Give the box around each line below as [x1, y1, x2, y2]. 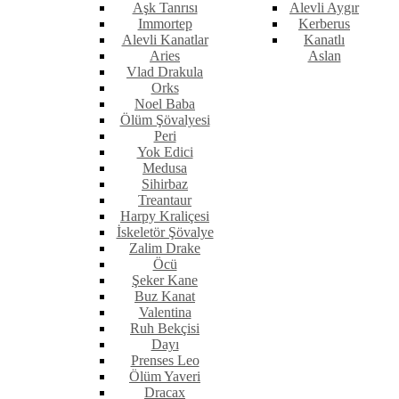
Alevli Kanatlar [121, 32, 208, 48]
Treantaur [138, 192, 191, 208]
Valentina [138, 305, 191, 321]
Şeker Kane [132, 273, 198, 289]
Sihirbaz [142, 176, 188, 192]
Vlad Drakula [126, 64, 203, 80]
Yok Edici [136, 144, 193, 160]
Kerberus [298, 16, 350, 32]
